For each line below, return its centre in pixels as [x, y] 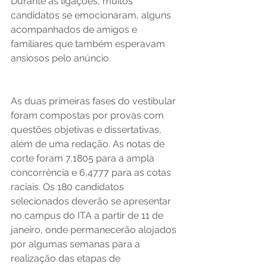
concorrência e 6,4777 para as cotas [92, 173]
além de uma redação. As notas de [89, 144]
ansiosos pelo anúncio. [62, 58]
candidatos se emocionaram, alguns [92, 15]
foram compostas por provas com [89, 115]
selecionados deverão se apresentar [92, 201]
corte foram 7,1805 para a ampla [84, 158]
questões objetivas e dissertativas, [87, 130]
